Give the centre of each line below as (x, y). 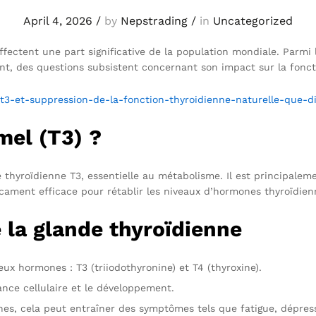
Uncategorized (253, 21)
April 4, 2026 (58, 21)
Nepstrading (154, 21)
